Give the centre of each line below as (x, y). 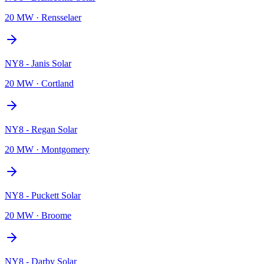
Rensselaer (61, 17)
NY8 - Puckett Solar (43, 195)
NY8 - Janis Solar (38, 63)
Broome (56, 215)
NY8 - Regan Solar (41, 129)
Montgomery (65, 149)
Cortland (57, 83)
